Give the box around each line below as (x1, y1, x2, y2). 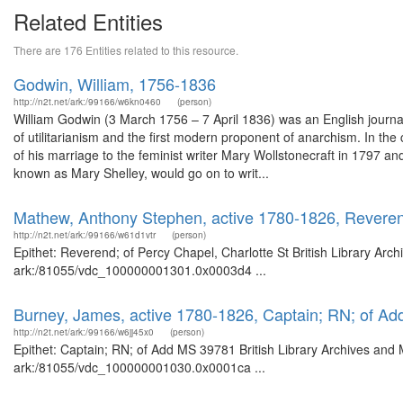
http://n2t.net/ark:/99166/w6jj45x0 (13, 326, 154, 338)
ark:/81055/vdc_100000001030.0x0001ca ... (13, 358, 265, 376)
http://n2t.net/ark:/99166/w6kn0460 (13, 95, 161, 108)
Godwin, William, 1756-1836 (13, 72, 216, 95)
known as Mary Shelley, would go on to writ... (13, 164, 269, 182)
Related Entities (13, 5, 163, 37)
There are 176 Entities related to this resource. (13, 42, 238, 58)
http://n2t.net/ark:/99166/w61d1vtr (13, 228, 156, 241)
